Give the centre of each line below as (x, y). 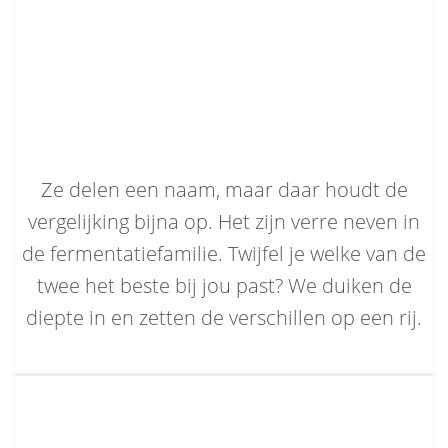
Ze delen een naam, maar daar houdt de (224, 189)
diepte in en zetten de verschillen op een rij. (224, 317)
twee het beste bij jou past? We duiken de (224, 285)
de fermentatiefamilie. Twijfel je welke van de (224, 253)
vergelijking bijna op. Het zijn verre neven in (224, 221)
